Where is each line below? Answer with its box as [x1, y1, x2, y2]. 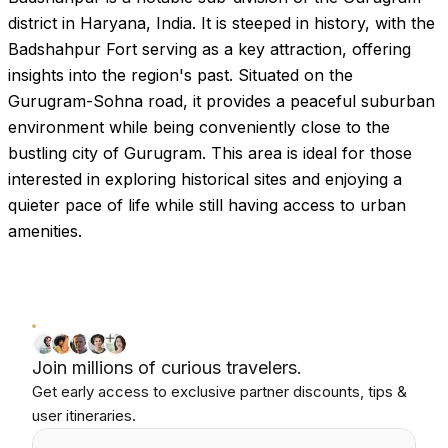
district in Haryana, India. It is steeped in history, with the [8, 13, 435, 33]
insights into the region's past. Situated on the [8, 65, 353, 85]
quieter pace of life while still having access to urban [8, 195, 406, 215]
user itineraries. [32, 406, 136, 425]
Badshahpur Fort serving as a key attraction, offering [8, 39, 411, 59]
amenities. [8, 221, 82, 241]
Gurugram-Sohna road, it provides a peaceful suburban [8, 91, 435, 111]
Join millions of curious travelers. [32, 357, 302, 378]
